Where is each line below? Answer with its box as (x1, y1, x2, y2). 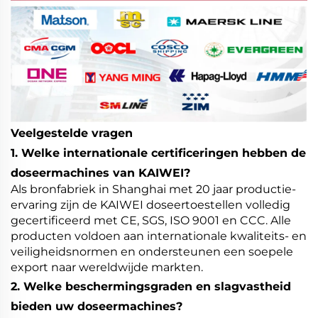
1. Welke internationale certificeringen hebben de (11, 146, 306, 160)
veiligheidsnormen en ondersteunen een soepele (11, 244, 293, 258)
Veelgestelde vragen (11, 126, 133, 140)
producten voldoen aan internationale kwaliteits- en (11, 229, 307, 243)
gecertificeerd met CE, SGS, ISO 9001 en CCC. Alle (11, 213, 291, 227)
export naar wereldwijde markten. (11, 260, 203, 274)
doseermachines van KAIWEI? (11, 165, 190, 180)
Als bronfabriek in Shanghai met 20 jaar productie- (11, 182, 296, 196)
